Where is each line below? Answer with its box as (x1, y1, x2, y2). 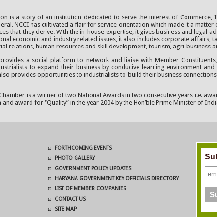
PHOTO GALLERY (54, 155, 95, 161)
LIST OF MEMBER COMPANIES (54, 186, 126, 192)
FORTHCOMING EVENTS (54, 145, 112, 151)
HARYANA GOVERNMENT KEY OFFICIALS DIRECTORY (54, 175, 179, 182)
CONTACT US (54, 196, 86, 202)
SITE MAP (54, 206, 77, 212)
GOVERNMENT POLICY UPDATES (54, 165, 131, 171)
